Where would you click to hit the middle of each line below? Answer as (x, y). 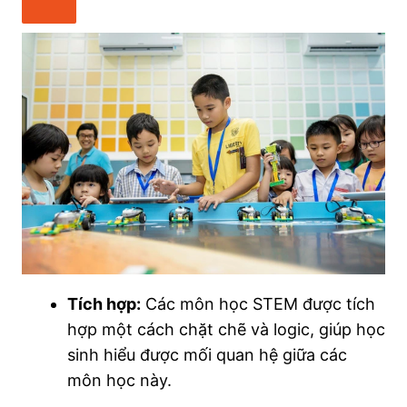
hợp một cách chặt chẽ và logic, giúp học (226, 329)
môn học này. (119, 380)
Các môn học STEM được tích (258, 303)
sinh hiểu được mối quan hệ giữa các (207, 354)
